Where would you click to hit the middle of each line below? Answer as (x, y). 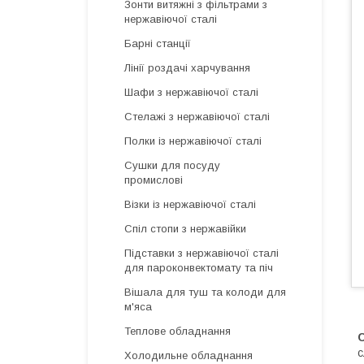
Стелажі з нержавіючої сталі (197, 117)
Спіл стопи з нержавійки (185, 229)
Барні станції (158, 43)
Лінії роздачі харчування (187, 68)
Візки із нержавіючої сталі (190, 204)
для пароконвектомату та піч (199, 268)
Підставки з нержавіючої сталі (201, 253)
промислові (154, 180)
